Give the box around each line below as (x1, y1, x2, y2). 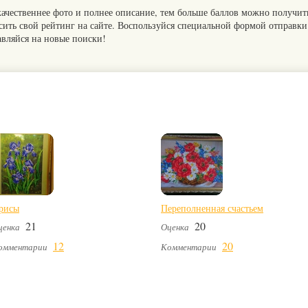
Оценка (161, 221, 189, 234)
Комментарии (161, 241, 217, 254)
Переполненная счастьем (161, 201, 263, 215)
